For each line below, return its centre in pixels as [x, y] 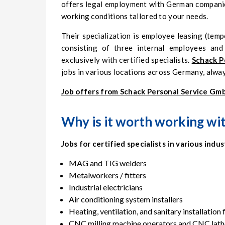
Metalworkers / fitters [107, 175]
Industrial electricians [106, 187]
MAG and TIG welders [108, 163]
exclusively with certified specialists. [127, 60]
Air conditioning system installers [126, 199]
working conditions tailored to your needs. [135, 16]
